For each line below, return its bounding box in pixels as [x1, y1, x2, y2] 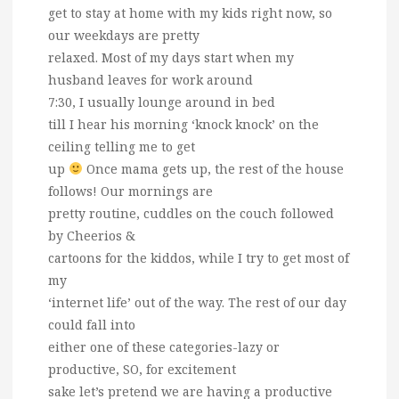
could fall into [48, 315, 135, 333]
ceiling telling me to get [48, 137, 195, 155]
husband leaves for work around [48, 70, 253, 88]
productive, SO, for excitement [48, 360, 236, 378]
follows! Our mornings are [48, 182, 213, 199]
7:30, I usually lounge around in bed [48, 93, 275, 110]
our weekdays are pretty [48, 26, 199, 44]
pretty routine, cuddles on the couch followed [48, 204, 334, 222]
